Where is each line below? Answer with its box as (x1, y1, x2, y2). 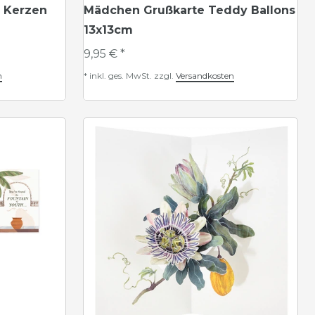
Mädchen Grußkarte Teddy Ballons (84, 4, 295, 17)
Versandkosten (176, 70, 234, 81)
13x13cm (84, 23, 133, 37)
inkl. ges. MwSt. (89, 70, 152, 81)
